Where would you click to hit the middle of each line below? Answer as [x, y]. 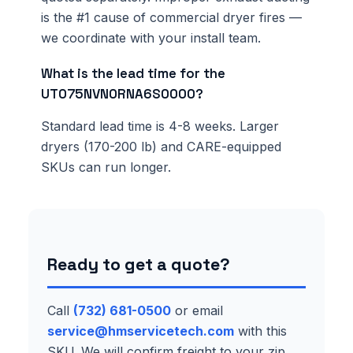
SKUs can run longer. [106, 167]
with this [260, 331]
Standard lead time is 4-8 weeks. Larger [160, 126]
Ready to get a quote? [139, 264]
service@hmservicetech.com [141, 331]
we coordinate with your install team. [151, 37]
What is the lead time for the [133, 73]
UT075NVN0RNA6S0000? [122, 93]
